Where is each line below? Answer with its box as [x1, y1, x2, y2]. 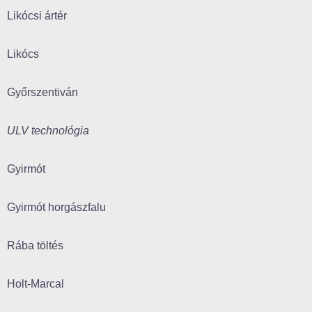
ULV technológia [7, 125, 89, 137]
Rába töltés [7, 240, 63, 252]
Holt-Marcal [7, 278, 64, 290]
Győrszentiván [7, 86, 78, 99]
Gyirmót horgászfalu [7, 201, 106, 214]
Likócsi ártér [7, 10, 67, 22]
